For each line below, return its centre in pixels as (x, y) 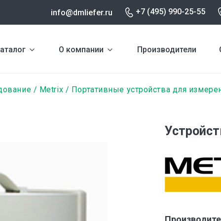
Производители (166, 49)
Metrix (51, 90)
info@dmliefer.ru (82, 12)
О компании (81, 49)
